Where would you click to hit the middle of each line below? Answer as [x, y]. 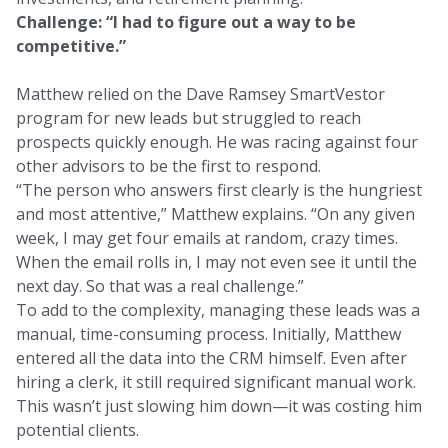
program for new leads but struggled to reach [188, 118]
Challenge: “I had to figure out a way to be [186, 22]
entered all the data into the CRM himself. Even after [211, 358]
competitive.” [71, 46]
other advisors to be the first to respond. [170, 166]
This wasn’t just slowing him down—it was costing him [219, 406]
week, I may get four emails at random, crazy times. [207, 238]
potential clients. [77, 430]
